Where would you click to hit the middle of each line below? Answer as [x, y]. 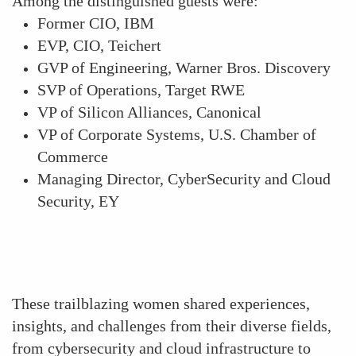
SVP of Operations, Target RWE [141, 90]
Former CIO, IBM [96, 23]
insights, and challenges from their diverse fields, [172, 326]
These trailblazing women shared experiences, [161, 304]
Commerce [73, 157]
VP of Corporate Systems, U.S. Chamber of [177, 134]
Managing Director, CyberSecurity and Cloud [184, 179]
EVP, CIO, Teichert [99, 45]
